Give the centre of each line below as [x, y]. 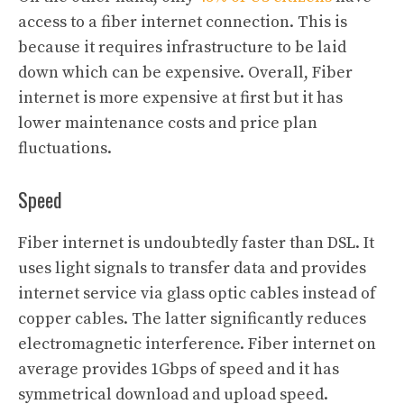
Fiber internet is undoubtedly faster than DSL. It [196, 243]
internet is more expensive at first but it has [180, 97]
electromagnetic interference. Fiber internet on [197, 344]
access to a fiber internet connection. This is [183, 22]
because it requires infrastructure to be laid [182, 47]
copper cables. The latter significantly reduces [192, 318]
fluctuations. [65, 148]
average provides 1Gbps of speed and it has [179, 369]
